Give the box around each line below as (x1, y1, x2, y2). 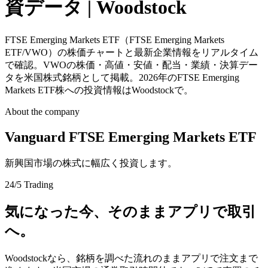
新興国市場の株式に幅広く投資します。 (5, 157, 177, 168)
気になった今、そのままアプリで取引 (5, 203, 256, 220)
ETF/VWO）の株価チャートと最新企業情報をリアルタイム (5, 47, 258, 57)
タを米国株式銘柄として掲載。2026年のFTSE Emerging (5, 72, 239, 83)
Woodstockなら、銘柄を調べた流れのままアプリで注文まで (5, 252, 258, 263)
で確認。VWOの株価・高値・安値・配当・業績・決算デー (5, 59, 258, 70)
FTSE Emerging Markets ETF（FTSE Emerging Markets (5, 34, 224, 45)
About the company (5, 106, 80, 117)
